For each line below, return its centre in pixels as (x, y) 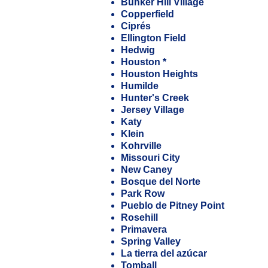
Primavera (144, 229)
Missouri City (150, 158)
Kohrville (141, 146)
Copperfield (147, 14)
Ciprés (136, 26)
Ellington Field (153, 38)
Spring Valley (151, 241)
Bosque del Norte (161, 182)
